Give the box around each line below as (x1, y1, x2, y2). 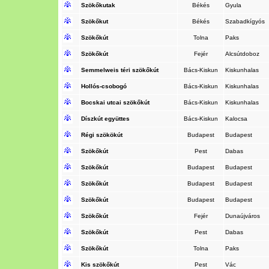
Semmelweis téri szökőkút (81, 67, 159, 73)
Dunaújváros (225, 213, 262, 219)
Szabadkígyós (225, 18, 267, 25)
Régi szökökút (81, 131, 122, 138)
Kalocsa (225, 115, 249, 122)
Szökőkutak (81, 2, 115, 8)
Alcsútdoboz (225, 50, 261, 57)
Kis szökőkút (81, 261, 119, 268)
